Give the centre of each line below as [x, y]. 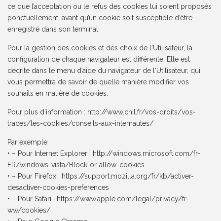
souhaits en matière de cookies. [58, 93]
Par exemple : [29, 142]
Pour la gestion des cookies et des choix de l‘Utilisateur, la [100, 48]
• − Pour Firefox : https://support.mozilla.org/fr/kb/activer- [101, 176]
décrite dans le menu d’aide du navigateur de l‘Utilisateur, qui [104, 71]
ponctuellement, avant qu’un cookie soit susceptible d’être [100, 18]
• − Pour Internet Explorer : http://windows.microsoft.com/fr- [104, 154]
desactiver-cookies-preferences [58, 188]
